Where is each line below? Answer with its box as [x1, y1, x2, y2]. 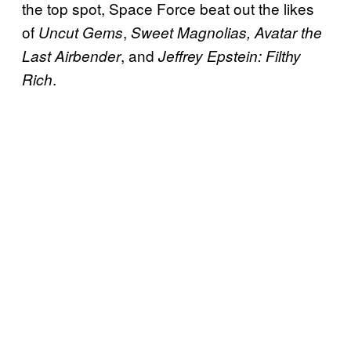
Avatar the [255, 21, 322, 42]
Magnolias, [177, 21, 251, 42]
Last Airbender [22, 45, 121, 66]
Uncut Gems [38, 21, 123, 42]
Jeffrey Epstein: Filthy [158, 45, 301, 66]
